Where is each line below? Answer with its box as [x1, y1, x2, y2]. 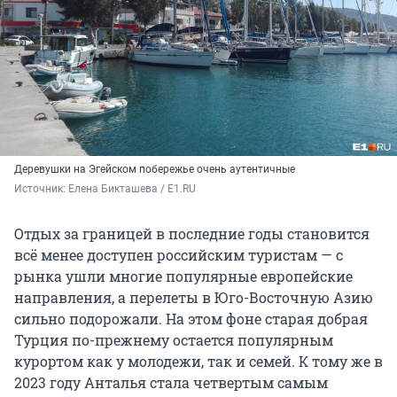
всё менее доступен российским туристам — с [14, 245, 343, 265]
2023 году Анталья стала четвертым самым [14, 373, 328, 393]
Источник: [14, 183, 68, 196]
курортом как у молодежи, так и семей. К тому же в [14, 352, 383, 371]
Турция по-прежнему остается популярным [14, 331, 333, 350]
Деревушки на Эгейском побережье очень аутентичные [14, 163, 295, 176]
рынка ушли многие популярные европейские [14, 267, 353, 286]
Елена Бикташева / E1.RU [68, 183, 196, 196]
